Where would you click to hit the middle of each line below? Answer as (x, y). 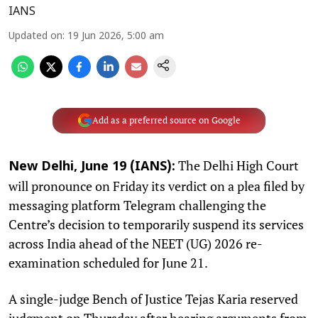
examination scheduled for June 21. (108, 262)
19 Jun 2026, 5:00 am (116, 36)
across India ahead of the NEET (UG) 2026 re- (136, 243)
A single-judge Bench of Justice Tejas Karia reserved (153, 298)
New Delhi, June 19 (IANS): (92, 167)
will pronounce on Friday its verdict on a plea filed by (157, 186)
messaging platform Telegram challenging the (137, 205)
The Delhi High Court (237, 165)
